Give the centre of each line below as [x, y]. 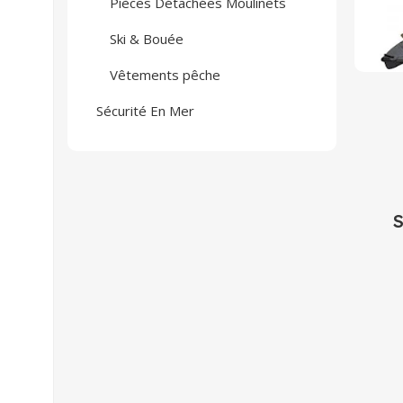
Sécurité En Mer [145, 111]
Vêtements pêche [165, 75]
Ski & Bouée [147, 39]
